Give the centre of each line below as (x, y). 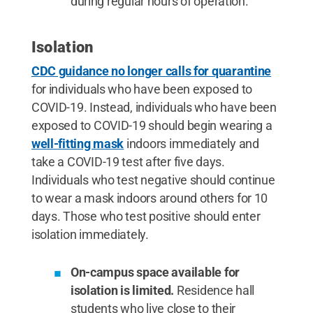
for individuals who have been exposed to (141, 89)
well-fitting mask (78, 143)
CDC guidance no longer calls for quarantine (151, 71)
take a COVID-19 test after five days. (128, 161)
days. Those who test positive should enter (146, 216)
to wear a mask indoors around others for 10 (150, 198)
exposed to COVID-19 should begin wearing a (152, 125)
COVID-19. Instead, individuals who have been (154, 107)
